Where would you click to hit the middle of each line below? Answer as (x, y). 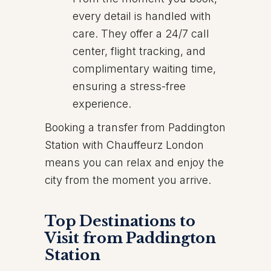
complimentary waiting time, (144, 69)
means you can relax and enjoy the (134, 162)
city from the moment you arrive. (128, 180)
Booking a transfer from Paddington (135, 127)
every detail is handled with (142, 16)
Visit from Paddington (130, 238)
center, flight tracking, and (139, 51)
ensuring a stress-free (129, 86)
